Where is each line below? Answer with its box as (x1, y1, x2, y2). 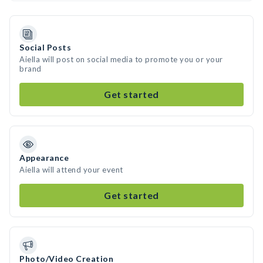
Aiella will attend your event (19, 165, 123, 174)
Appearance (19, 153, 69, 163)
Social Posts (19, 42, 71, 52)
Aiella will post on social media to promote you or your (19, 55, 223, 64)
